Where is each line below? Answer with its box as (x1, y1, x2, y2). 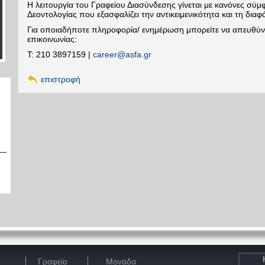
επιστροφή (41, 75, 80, 84)
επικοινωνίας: (27, 34, 77, 44)
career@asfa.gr (93, 50, 151, 59)
